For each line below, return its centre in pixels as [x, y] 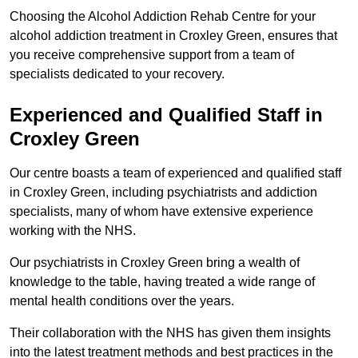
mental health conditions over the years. [123, 301]
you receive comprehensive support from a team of [152, 55]
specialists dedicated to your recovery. [117, 74]
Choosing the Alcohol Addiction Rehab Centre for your [163, 17]
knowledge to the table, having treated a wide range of [162, 282]
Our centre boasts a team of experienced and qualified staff [175, 173]
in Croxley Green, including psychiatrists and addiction [163, 193]
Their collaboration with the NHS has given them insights [170, 333]
